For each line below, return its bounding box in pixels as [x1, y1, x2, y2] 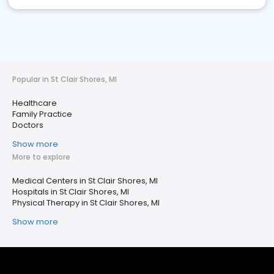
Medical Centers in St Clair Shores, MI [12, 175, 158, 187]
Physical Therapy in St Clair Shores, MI [12, 197, 160, 209]
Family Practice [12, 108, 72, 120]
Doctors [12, 119, 43, 131]
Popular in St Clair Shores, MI [12, 74, 117, 85]
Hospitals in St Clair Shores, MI [12, 186, 129, 198]
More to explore [12, 152, 70, 163]
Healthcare [12, 97, 57, 109]
